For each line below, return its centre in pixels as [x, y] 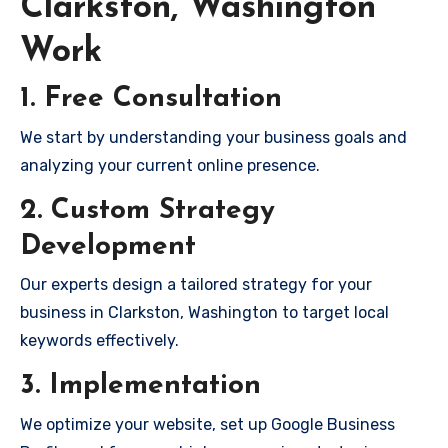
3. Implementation [140, 386]
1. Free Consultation [151, 99]
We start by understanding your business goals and [213, 137]
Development [108, 246]
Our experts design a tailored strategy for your [196, 284]
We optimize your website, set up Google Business [207, 424]
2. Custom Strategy [147, 210]
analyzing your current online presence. [170, 165]
